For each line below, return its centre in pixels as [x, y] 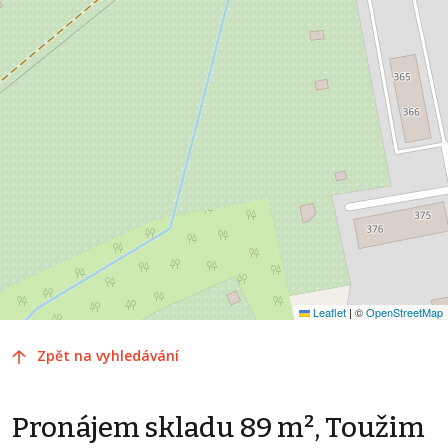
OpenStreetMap [404, 312]
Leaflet [328, 312]
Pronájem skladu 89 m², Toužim [218, 427]
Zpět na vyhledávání [108, 355]
